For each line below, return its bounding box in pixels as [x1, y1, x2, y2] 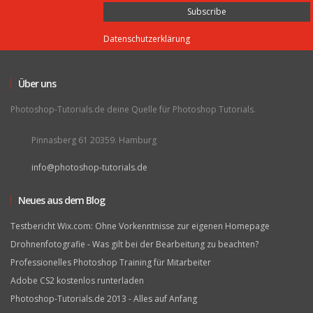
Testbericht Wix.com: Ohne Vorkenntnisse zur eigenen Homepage [10, 220, 270, 233]
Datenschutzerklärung [103, 33, 190, 45]
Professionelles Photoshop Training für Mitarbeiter [10, 256, 211, 269]
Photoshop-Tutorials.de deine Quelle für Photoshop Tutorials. [10, 103, 256, 116]
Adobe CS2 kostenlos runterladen [10, 275, 144, 287]
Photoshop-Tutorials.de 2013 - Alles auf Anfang [10, 293, 197, 305]
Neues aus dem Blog [18, 194, 105, 208]
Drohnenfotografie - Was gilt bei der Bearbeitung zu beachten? [10, 238, 259, 251]
